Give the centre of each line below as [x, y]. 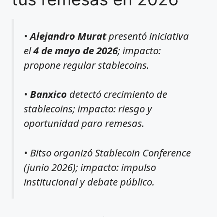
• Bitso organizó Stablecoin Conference [107, 152]
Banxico [48, 94]
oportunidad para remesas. [84, 123]
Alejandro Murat [68, 36]
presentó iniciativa [147, 36]
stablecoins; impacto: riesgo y [88, 109]
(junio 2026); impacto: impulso [90, 167]
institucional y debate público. [89, 181]
